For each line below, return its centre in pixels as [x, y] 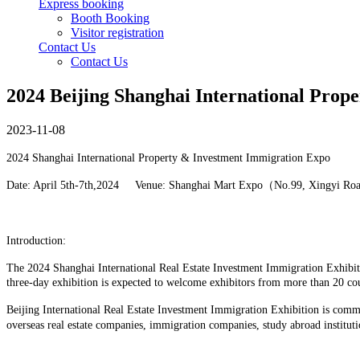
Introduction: [36, 240]
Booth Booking [110, 18]
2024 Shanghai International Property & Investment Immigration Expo [168, 157]
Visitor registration [117, 33]
